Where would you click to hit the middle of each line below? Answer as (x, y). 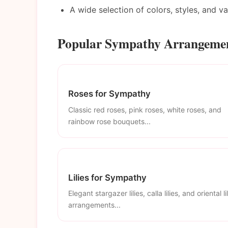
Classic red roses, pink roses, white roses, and (145, 109)
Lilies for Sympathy (107, 177)
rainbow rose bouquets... (109, 121)
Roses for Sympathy (109, 93)
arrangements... (94, 205)
